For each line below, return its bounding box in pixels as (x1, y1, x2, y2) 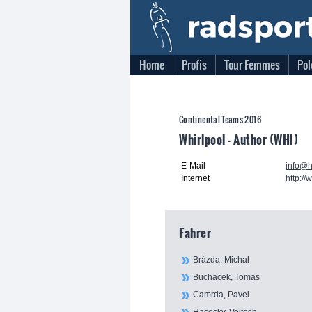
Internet (181, 173, 210, 183)
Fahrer (179, 224, 212, 242)
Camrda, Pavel (193, 290, 249, 299)
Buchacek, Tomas (193, 272, 260, 282)
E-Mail (181, 161, 205, 171)
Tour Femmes (224, 56, 280, 73)
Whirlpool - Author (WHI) (179, 130, 299, 148)
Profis (182, 56, 207, 73)
